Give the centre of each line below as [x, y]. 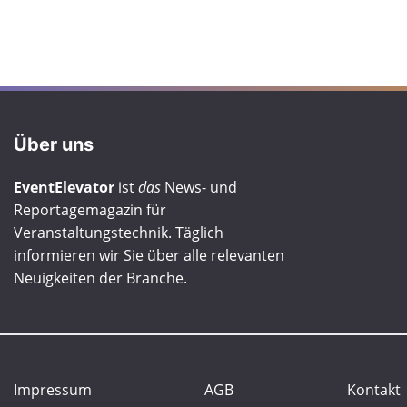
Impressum [52, 389]
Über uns [53, 144]
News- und [199, 187]
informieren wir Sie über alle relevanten [149, 255]
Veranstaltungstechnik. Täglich [118, 232]
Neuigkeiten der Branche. [100, 278]
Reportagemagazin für [89, 209]
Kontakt [374, 389]
